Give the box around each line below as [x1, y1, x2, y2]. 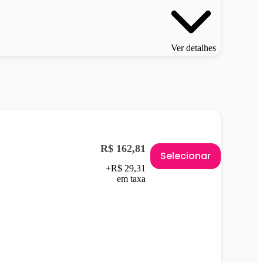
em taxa [117, 173, 146, 184]
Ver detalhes [171, 42, 216, 53]
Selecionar [160, 149, 211, 163]
